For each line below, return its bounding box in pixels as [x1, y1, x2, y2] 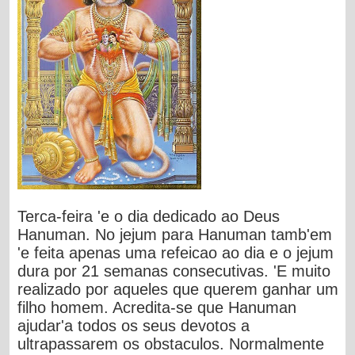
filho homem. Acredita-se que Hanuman [17, 298, 297, 316]
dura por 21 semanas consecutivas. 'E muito [17, 261, 331, 280]
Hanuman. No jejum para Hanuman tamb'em [17, 225, 333, 243]
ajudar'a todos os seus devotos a [17, 316, 250, 334]
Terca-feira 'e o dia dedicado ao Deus [17, 207, 281, 225]
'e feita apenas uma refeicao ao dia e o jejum [17, 243, 334, 261]
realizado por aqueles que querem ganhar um [17, 280, 339, 298]
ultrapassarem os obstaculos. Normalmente [17, 334, 325, 353]
